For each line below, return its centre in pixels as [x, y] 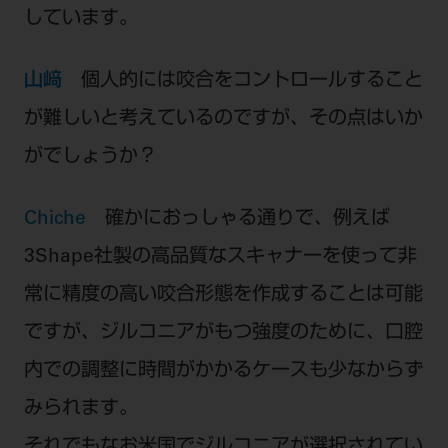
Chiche [64, 220]
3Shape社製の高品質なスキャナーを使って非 [220, 258]
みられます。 [80, 410]
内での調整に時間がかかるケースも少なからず [223, 372]
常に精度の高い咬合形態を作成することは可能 [223, 296]
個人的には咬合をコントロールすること [251, 82]
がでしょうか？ [90, 158]
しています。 [80, 20]
